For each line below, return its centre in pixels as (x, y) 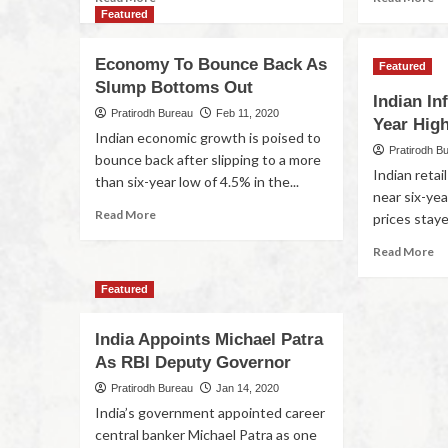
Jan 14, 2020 (247, 388)
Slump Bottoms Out (173, 87)
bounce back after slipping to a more (207, 159)
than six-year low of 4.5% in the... (196, 181)
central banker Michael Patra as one (205, 434)
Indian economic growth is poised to (207, 137)
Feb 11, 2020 (247, 113)
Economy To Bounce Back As (210, 64)
